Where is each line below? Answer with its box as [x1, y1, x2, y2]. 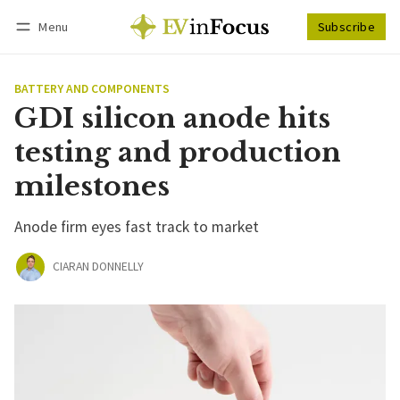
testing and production [14, 135, 341, 169]
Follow [285, 41, 323, 58]
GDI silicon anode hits [14, 101, 330, 135]
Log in [31, 43, 65, 58]
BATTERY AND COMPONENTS [14, 80, 170, 96]
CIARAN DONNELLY [52, 259, 144, 275]
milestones [14, 169, 170, 203]
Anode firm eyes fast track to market [14, 216, 259, 237]
